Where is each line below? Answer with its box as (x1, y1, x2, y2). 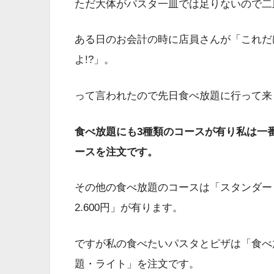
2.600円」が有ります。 (75, 202, 183, 214)
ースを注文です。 (75, 146, 158, 158)
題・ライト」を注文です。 (75, 257, 199, 270)
